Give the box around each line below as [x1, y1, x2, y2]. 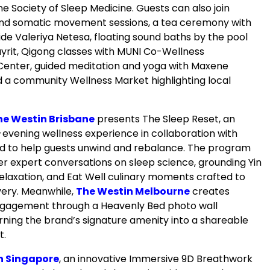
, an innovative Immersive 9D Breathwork [59, 251, 253, 266]
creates [190, 184, 230, 198]
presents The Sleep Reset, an [95, 111, 235, 126]
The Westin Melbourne [76, 184, 190, 198]
